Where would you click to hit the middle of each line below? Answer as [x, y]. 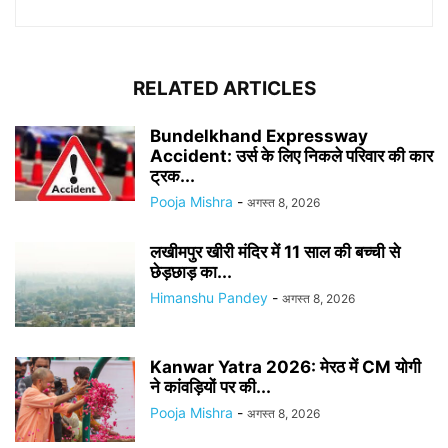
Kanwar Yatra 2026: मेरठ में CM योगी [285, 367]
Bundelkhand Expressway [259, 136]
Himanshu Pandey [209, 297]
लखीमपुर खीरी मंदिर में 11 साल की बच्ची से [275, 252]
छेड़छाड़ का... [191, 272]
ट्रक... [172, 176]
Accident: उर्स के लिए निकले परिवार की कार [291, 156]
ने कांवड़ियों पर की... [210, 387]
